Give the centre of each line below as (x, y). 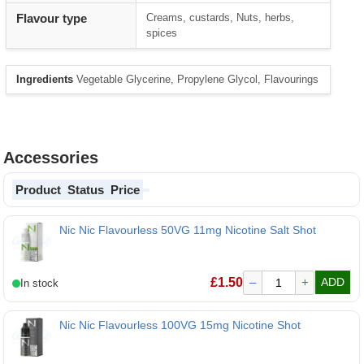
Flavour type (52, 19)
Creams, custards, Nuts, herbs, (221, 18)
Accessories (51, 158)
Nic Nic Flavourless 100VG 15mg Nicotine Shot (180, 325)
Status (86, 190)
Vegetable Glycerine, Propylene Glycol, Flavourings (196, 80)
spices (162, 33)
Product (39, 190)
